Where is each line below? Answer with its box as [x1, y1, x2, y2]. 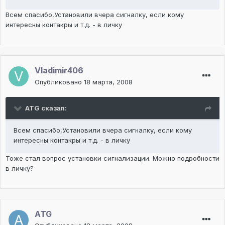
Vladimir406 [35, 65, 83, 76]
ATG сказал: [25, 104, 67, 113]
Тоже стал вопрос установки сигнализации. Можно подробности [6, 154, 219, 163]
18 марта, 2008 [84, 78, 133, 86]
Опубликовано [35, 78, 84, 86]
